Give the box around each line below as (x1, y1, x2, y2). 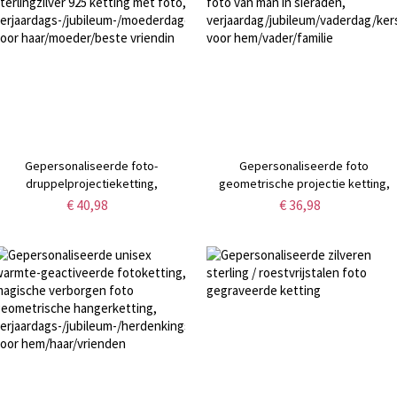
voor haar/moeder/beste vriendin (2, 228, 182, 245)
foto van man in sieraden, (237, 192, 371, 209)
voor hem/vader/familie (241, 228, 368, 245)
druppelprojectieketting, (25, 175, 158, 191)
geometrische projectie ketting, (218, 175, 390, 191)
